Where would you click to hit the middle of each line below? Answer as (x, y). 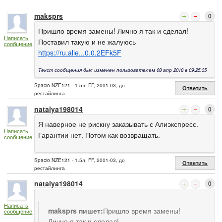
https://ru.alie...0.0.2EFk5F (80, 53)
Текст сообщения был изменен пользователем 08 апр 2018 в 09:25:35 (122, 70)
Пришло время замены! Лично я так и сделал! (113, 31)
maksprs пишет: (76, 211)
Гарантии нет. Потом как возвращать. (99, 135)
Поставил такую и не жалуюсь (87, 42)
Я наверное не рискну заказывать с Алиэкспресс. (118, 124)
